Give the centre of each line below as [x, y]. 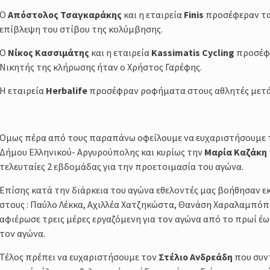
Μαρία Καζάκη [236, 152]
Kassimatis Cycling [193, 52]
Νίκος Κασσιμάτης [49, 52]
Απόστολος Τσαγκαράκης [65, 14]
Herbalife [67, 90]
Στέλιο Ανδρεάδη [196, 256]
